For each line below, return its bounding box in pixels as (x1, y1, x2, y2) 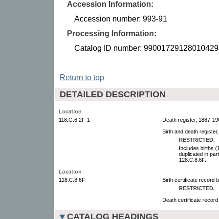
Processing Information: (67, 29, 156, 38)
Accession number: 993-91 (74, 14, 167, 23)
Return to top (60, 73, 104, 82)
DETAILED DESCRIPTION (60, 89, 166, 99)
